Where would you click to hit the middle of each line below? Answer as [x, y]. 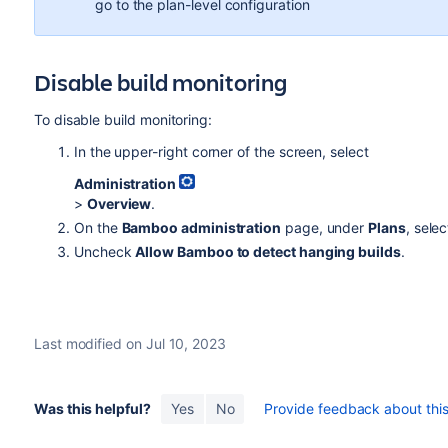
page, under [325, 228]
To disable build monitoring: [123, 119]
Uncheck [104, 252]
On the [97, 228]
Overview [119, 204]
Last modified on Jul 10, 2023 [129, 344]
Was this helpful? [92, 409]
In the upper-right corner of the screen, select [221, 151]
